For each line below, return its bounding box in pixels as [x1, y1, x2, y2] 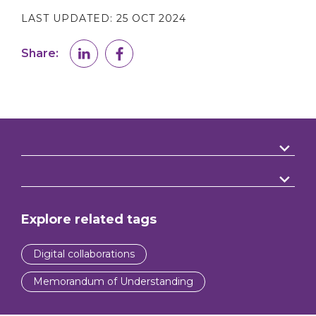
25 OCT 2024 [116, 11, 186, 25]
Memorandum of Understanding [33, 274, 193, 288]
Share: [21, 46, 59, 60]
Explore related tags [21, 211, 157, 227]
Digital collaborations [33, 247, 135, 260]
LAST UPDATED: [21, 11, 116, 25]
